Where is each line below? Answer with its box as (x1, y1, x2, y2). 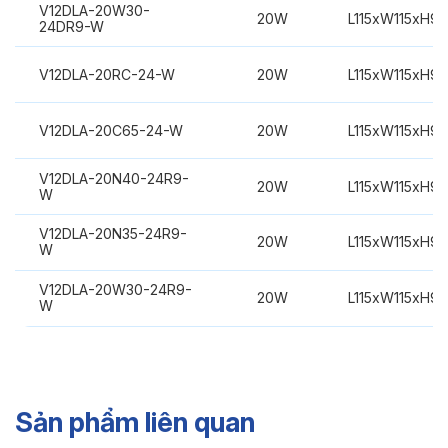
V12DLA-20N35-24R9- (38, 225, 187, 243)
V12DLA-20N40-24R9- (38, 169, 189, 187)
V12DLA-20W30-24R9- (38, 281, 192, 299)
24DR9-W (38, 17, 104, 35)
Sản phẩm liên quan (15, 405, 255, 440)
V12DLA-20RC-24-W (38, 65, 175, 83)
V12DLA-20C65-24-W (38, 121, 183, 139)
